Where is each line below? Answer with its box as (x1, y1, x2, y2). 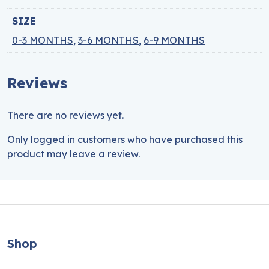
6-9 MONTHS (144, 34, 205, 46)
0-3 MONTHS (12, 34, 73, 46)
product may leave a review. (7, 147, 140, 160)
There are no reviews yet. (7, 109, 124, 121)
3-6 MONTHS (78, 34, 139, 46)
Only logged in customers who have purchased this (7, 133, 243, 145)
